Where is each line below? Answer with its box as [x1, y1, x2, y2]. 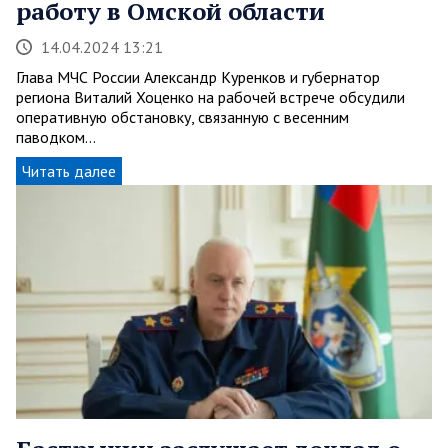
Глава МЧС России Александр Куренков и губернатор [16, 66, 380, 87]
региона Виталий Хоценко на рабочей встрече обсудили [16, 86, 405, 107]
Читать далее [22, 160, 116, 181]
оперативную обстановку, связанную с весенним [16, 106, 349, 127]
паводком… [16, 126, 96, 147]
